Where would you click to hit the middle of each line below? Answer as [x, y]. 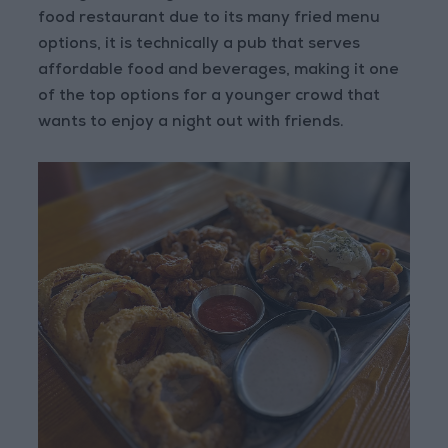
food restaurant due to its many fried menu [209, 19]
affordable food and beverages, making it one [219, 71]
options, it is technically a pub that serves [199, 45]
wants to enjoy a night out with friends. [191, 123]
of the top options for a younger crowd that [209, 97]
